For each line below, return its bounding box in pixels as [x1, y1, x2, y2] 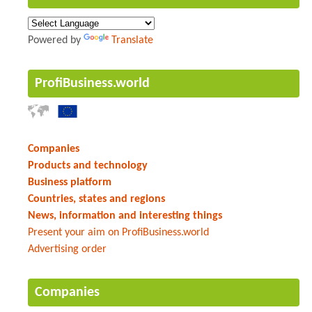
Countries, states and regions [28, 193, 165, 205]
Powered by [28, 34, 84, 46]
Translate [111, 34, 153, 46]
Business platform [28, 176, 111, 188]
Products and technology [28, 159, 148, 171]
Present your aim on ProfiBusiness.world [28, 226, 209, 238]
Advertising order [28, 243, 107, 255]
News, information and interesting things [28, 210, 222, 221]
